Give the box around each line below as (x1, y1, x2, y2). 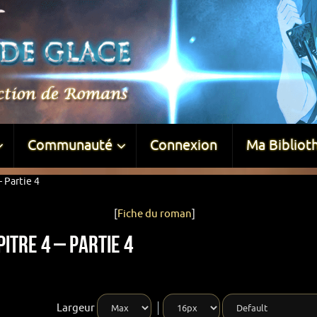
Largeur (57, 301, 95, 315)
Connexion (149, 137, 217, 154)
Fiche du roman (117, 207, 192, 221)
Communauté (27, 137, 113, 154)
